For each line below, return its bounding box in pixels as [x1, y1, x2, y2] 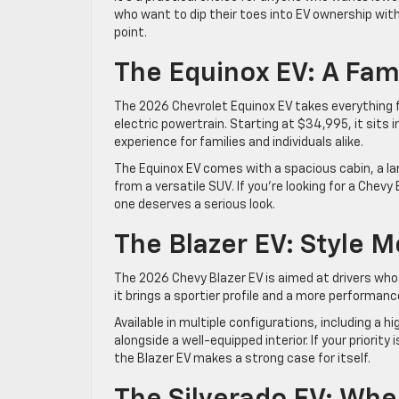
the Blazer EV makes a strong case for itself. [114, 352, 370, 365]
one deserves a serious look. [114, 198, 275, 211]
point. [114, 26, 147, 39]
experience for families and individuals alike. [114, 135, 363, 149]
